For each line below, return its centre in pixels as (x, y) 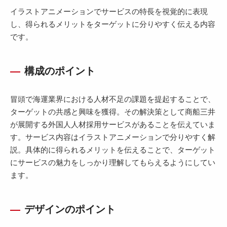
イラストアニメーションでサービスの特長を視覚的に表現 (109, 11)
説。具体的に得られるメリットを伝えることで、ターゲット (113, 150)
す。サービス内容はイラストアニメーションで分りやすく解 (113, 137)
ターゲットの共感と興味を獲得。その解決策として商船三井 (113, 112)
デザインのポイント (70, 209)
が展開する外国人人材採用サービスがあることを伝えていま (113, 124)
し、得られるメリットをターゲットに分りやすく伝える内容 (113, 24)
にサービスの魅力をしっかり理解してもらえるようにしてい (113, 162)
